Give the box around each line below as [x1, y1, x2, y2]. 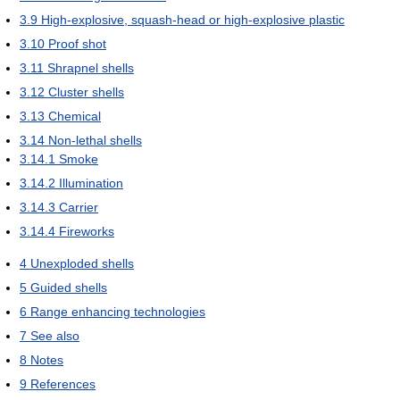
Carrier [59, 199, 98, 214]
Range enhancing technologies [30, 304, 205, 319]
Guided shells [30, 279, 107, 295]
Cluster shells [48, 84, 124, 99]
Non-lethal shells [48, 132, 142, 147]
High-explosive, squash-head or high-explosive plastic [41, 12, 345, 27]
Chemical [48, 108, 101, 123]
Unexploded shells [30, 255, 134, 271]
